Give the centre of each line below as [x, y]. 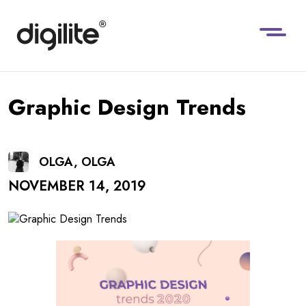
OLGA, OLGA [77, 162]
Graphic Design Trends [127, 108]
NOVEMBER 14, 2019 [77, 186]
